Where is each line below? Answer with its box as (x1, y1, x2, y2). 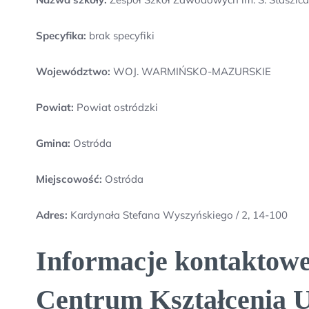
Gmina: (36, 137, 70, 150)
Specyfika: (36, 29, 86, 42)
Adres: (36, 208, 70, 221)
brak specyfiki (86, 29, 154, 42)
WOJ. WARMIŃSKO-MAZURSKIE (110, 65, 271, 78)
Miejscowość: (36, 172, 102, 186)
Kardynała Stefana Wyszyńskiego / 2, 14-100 (70, 208, 288, 221)
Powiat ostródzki (74, 101, 158, 114)
